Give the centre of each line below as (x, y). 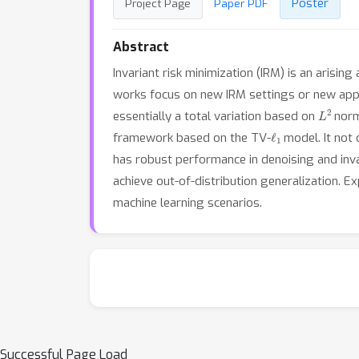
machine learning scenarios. (188, 203)
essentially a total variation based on (216, 116)
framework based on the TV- (192, 138)
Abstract (141, 47)
